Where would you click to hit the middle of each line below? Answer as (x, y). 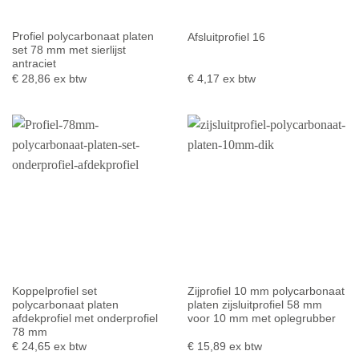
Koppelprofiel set (54, 292)
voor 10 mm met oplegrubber (261, 319)
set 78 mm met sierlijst (69, 50)
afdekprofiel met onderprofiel (85, 319)
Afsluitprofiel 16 (226, 38)
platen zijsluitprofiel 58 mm (254, 305)
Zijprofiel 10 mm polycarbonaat (266, 292)
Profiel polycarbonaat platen (83, 37)
